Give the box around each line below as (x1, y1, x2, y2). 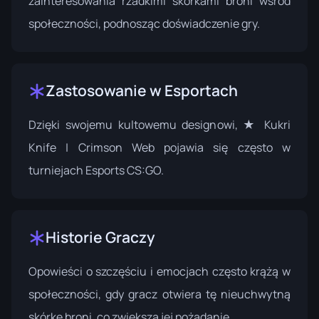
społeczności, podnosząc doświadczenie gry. (28, 15, 260, 31)
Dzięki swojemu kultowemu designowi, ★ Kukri (28, 116, 291, 132)
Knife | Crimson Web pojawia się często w (28, 139, 291, 155)
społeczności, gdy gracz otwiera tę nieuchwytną (28, 286, 291, 302)
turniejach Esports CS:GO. (28, 162, 164, 178)
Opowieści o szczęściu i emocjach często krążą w (28, 263, 291, 279)
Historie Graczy (46, 226, 155, 247)
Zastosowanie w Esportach (46, 80, 238, 100)
